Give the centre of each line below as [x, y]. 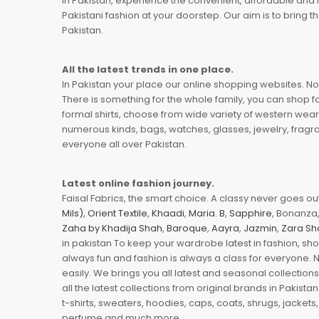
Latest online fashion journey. [138, 183]
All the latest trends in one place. [148, 69]
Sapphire [251, 213]
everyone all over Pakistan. [124, 144]
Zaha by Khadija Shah [112, 228]
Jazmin [260, 228]
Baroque [187, 228]
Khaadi [168, 213]
